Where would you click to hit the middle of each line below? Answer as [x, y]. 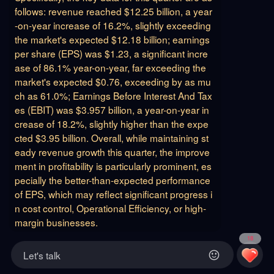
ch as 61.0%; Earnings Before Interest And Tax [113, 96]
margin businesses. [56, 222]
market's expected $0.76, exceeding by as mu [113, 82]
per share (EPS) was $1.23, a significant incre [111, 54]
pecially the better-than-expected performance [112, 180]
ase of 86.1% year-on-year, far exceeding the [110, 68]
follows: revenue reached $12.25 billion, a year [113, 11]
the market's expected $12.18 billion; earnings [112, 39]
